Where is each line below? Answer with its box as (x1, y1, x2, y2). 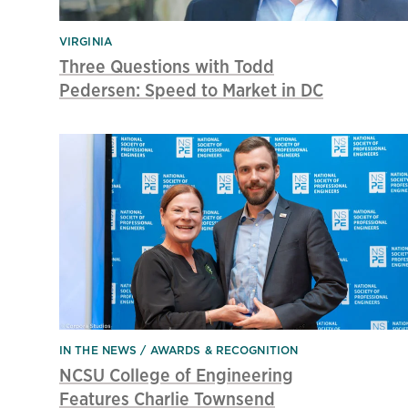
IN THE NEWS (59, 342, 141, 359)
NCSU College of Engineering (59, 362, 293, 388)
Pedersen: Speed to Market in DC (59, 76, 323, 102)
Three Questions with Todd (59, 53, 274, 78)
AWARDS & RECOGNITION (149, 342, 299, 359)
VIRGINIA (59, 33, 112, 49)
